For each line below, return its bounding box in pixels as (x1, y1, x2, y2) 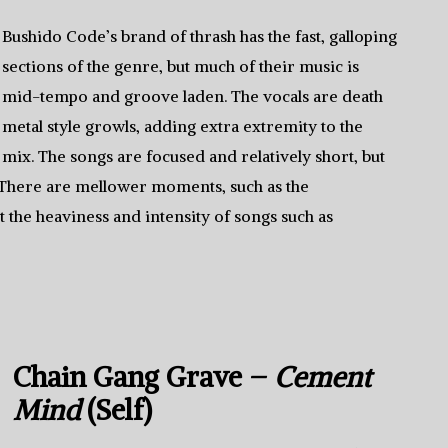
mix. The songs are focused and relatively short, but (2, 146, 386, 166)
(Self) (79, 392, 152, 428)
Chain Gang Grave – (12, 359, 274, 395)
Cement (273, 359, 371, 395)
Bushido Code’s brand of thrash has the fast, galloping (2, 26, 398, 46)
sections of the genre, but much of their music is (2, 56, 360, 76)
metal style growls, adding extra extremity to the (2, 116, 364, 136)
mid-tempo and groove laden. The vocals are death (2, 86, 384, 106)
